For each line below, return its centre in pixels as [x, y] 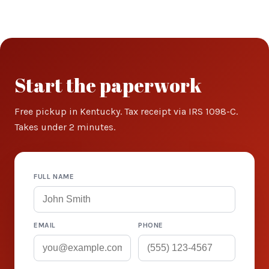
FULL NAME [54, 177]
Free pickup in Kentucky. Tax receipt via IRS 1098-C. [126, 111]
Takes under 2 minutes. [65, 127]
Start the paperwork [108, 85]
